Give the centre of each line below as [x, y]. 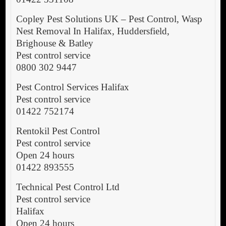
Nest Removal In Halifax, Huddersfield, [93, 31]
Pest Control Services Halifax [72, 87]
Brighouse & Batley [54, 43]
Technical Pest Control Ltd [68, 187]
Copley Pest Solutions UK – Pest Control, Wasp [109, 19]
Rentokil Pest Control [58, 131]
